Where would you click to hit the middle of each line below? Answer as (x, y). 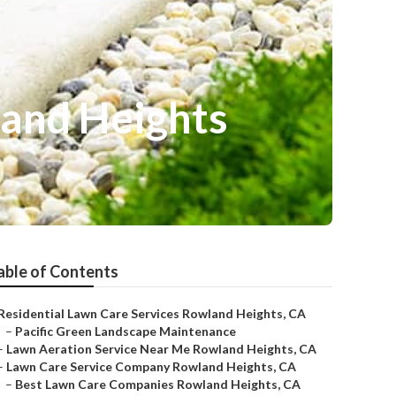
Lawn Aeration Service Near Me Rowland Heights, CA (161, 349)
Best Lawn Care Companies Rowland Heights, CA (158, 384)
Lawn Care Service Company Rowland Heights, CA (151, 366)
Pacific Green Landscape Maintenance (126, 331)
